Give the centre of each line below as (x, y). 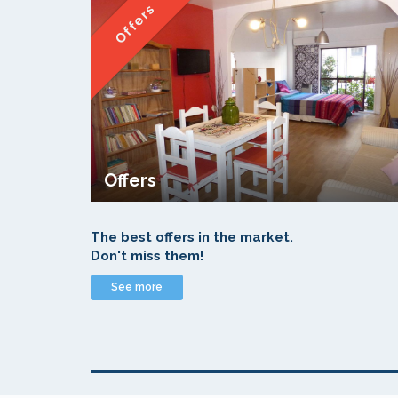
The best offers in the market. (192, 237)
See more (137, 287)
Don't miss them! (147, 256)
